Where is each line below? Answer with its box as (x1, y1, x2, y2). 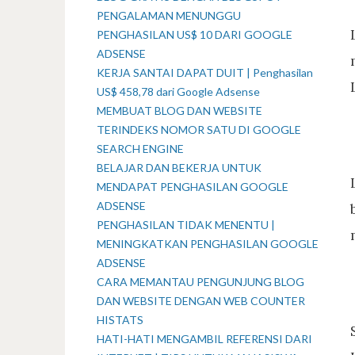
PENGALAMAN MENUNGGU (97, 9, 241, 22)
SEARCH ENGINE (97, 142, 184, 155)
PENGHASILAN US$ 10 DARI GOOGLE (97, 28, 292, 41)
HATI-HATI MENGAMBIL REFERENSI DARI (97, 332, 312, 345)
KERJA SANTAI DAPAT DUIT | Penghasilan (97, 66, 313, 79)
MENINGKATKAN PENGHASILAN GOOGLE (97, 237, 319, 250)
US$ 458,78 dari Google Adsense (97, 85, 260, 98)
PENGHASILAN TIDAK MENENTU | (97, 218, 275, 231)
